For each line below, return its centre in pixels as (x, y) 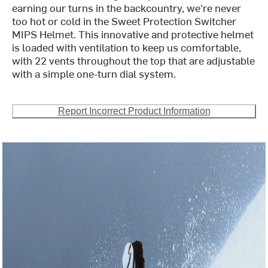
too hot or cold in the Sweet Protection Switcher (124, 21)
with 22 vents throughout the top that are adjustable (134, 60)
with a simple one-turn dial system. (94, 74)
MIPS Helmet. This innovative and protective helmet (133, 34)
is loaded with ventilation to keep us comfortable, (127, 47)
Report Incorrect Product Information (134, 111)
